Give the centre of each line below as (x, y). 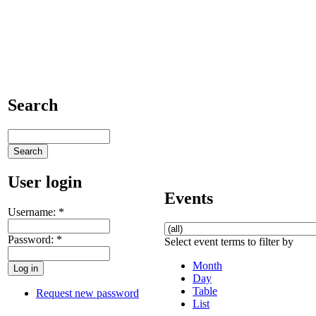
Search (33, 105)
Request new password (87, 293)
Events (189, 198)
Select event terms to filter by (229, 241)
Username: (33, 212)
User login (45, 182)
